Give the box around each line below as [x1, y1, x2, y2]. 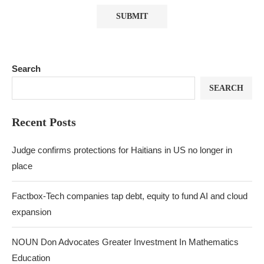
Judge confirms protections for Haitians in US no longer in [12, 145, 232, 155]
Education [12, 253, 50, 263]
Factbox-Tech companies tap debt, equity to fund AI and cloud [12, 191, 247, 201]
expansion [12, 207, 51, 217]
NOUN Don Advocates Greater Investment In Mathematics [12, 237, 239, 247]
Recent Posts [12, 115, 76, 128]
